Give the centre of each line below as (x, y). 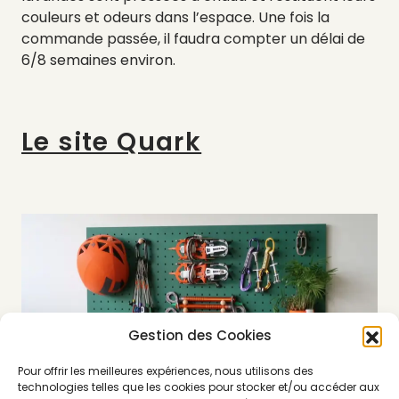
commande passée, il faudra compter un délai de (193, 38)
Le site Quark (112, 142)
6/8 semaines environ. (98, 60)
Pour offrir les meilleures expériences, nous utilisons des (166, 371)
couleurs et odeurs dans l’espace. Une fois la (175, 17)
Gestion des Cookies (199, 335)
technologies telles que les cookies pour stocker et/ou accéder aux (199, 387)
